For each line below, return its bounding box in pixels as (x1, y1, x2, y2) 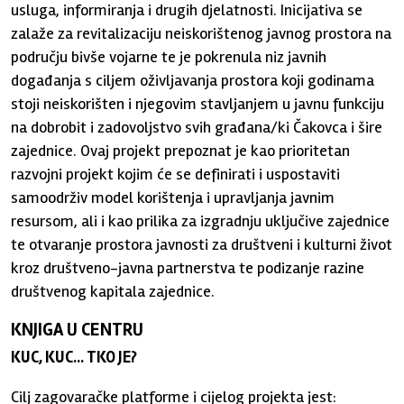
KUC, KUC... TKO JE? (11, 347, 138, 367)
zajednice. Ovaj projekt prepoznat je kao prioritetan (11, 141, 351, 161)
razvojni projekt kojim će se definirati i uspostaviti (11, 164, 341, 184)
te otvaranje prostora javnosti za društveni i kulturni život (11, 234, 393, 254)
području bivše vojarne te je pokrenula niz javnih (11, 47, 327, 67)
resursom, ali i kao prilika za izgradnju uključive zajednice (11, 211, 390, 231)
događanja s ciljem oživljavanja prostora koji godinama (11, 70, 375, 90)
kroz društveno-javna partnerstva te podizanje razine (11, 258, 365, 278)
